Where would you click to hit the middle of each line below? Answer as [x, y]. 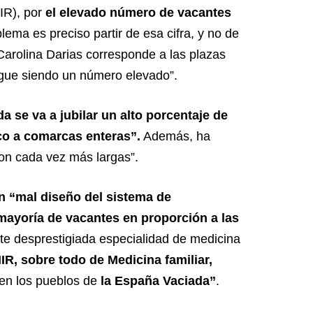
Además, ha [175, 137]
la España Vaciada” [156, 281]
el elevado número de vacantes [138, 13]
